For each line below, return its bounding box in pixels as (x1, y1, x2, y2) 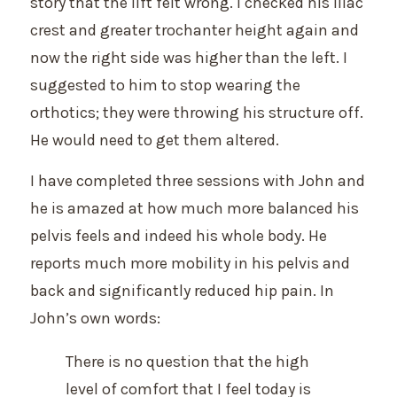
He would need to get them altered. (30, 130, 279, 151)
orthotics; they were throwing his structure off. (30, 103, 363, 123)
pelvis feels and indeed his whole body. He (30, 225, 327, 245)
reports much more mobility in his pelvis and (30, 253, 350, 273)
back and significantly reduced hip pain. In (30, 280, 334, 300)
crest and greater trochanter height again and (30, 20, 359, 41)
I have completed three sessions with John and (30, 170, 365, 191)
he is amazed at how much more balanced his (30, 198, 359, 218)
